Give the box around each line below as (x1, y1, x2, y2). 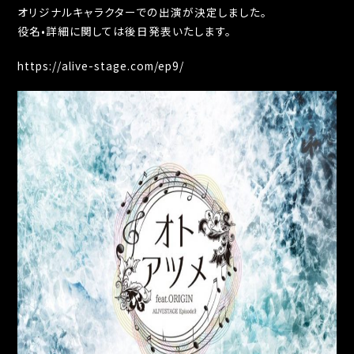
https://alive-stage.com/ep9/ (17, 58, 185, 73)
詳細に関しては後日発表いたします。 (46, 23, 232, 39)
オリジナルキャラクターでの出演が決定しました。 (17, 4, 268, 20)
